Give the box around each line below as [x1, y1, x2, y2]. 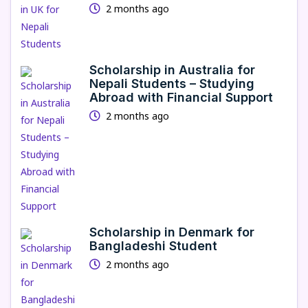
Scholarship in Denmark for [89, 225, 254, 239]
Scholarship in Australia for [89, 63, 255, 77]
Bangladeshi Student [89, 239, 217, 253]
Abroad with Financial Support [89, 90, 273, 104]
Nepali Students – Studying [89, 76, 254, 91]
